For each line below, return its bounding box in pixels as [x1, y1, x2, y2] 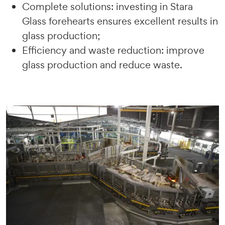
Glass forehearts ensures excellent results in [22, 15, 218, 28]
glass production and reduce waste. [22, 58, 182, 71]
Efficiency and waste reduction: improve [22, 44, 204, 57]
